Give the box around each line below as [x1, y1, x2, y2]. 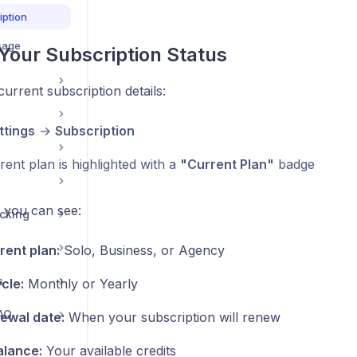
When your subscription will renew [64, 309, 280, 325]
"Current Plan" [179, 156, 274, 172]
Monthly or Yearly [23, 276, 138, 292]
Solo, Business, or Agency [59, 242, 225, 258]
